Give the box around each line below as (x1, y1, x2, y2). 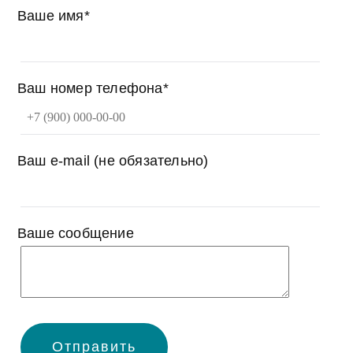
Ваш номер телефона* (17, 80, 169, 96)
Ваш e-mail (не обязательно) (17, 152, 209, 169)
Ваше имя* (17, 7, 90, 24)
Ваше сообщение (17, 225, 134, 241)
